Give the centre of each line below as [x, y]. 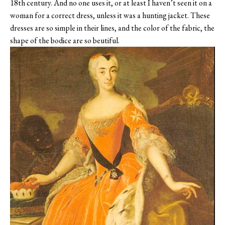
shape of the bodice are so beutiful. [65, 40]
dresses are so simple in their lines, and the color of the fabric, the [112, 28]
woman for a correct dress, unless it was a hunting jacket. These [110, 15]
